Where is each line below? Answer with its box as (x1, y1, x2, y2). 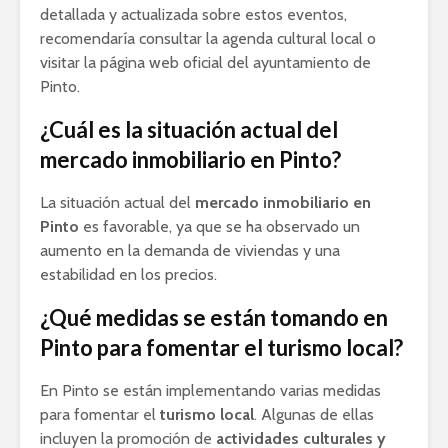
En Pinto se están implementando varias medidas (40, 381, 381, 400)
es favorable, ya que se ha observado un (79, 217, 360, 236)
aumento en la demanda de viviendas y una (40, 241, 340, 260)
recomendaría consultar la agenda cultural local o (40, 29, 376, 48)
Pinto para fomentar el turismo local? (40, 334, 403, 361)
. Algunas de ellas (254, 405, 374, 424)
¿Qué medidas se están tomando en (40, 304, 388, 331)
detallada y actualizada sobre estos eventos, (40, 5, 347, 24)
